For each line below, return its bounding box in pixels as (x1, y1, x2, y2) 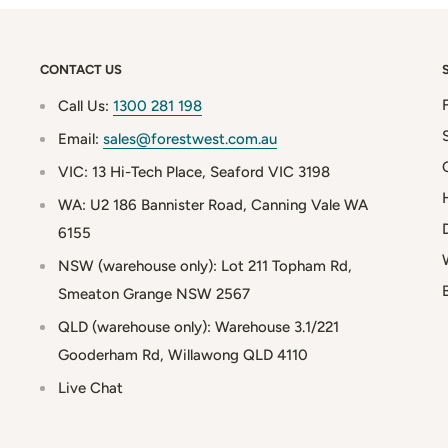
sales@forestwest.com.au (103, 129, 277, 148)
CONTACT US (40, 61, 122, 77)
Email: (58, 129, 103, 148)
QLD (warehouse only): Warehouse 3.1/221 (58, 317, 339, 336)
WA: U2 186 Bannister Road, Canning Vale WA (58, 195, 368, 214)
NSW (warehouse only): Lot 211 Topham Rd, (58, 256, 352, 275)
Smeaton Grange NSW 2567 (58, 284, 250, 303)
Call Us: (58, 96, 113, 115)
